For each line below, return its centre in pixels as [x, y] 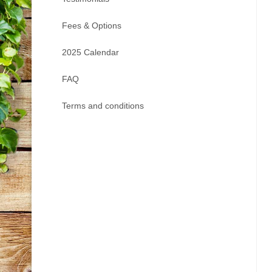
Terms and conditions [103, 106]
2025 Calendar [90, 52]
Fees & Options [92, 25]
